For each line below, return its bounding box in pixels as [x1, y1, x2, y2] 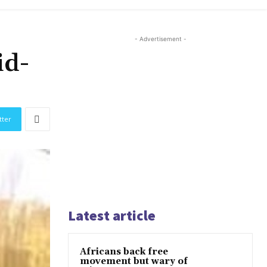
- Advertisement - [134, 35, 187, 43]
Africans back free [80, 246, 168, 258]
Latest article [68, 206, 156, 225]
